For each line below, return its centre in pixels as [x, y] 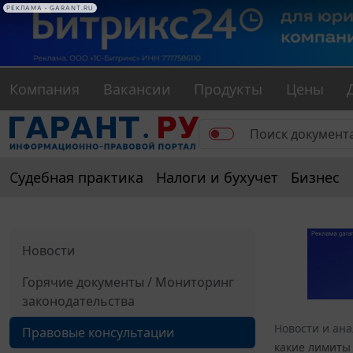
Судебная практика [76, 178]
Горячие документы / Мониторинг [128, 282]
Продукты [229, 89]
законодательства [78, 301]
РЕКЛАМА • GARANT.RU [50, 8]
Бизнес [315, 178]
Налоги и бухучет [217, 178]
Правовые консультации [98, 333]
